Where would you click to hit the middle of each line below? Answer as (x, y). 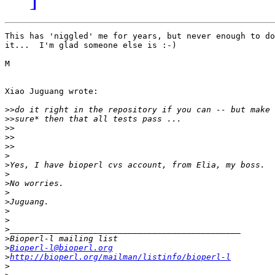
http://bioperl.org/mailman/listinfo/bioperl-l (120, 257)
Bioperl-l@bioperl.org (61, 248)
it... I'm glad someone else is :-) (91, 45)
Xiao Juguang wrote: (52, 91)
